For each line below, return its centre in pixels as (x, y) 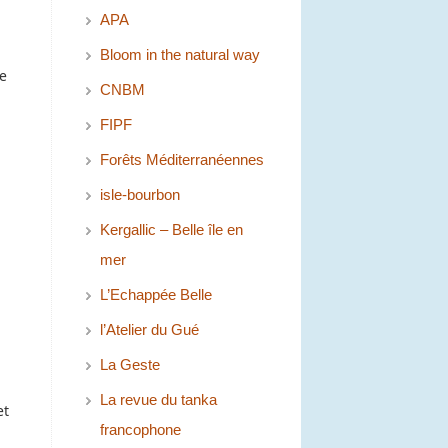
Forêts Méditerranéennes (182, 160)
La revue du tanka (158, 400)
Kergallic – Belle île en (171, 230)
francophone (140, 430)
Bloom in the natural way (180, 55)
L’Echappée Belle (156, 295)
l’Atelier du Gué (149, 330)
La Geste (130, 365)
